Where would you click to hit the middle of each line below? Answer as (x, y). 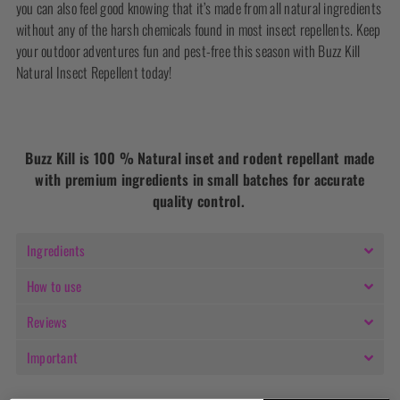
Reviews (47, 322)
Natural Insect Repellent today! (94, 73)
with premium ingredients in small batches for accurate (200, 180)
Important (53, 358)
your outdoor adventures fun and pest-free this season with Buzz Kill (188, 51)
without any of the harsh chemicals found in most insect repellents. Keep (199, 30)
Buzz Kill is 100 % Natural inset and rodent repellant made (200, 158)
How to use (54, 286)
